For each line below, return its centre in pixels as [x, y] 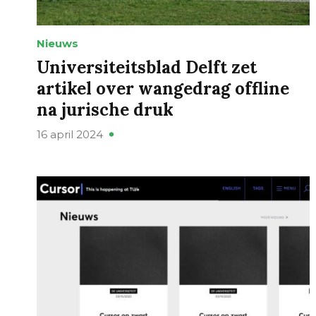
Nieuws [57, 44]
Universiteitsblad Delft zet [147, 68]
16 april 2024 [70, 135]
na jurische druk [105, 110]
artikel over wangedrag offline [163, 89]
